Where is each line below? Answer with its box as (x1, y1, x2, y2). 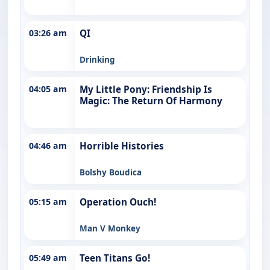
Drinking (80, 54, 115, 65)
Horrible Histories (80, 139, 164, 152)
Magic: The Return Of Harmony (80, 94, 222, 107)
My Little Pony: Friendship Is (80, 83, 212, 96)
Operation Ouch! (80, 195, 156, 209)
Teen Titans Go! (80, 251, 150, 265)
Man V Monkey (80, 222, 140, 234)
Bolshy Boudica (80, 166, 142, 178)
